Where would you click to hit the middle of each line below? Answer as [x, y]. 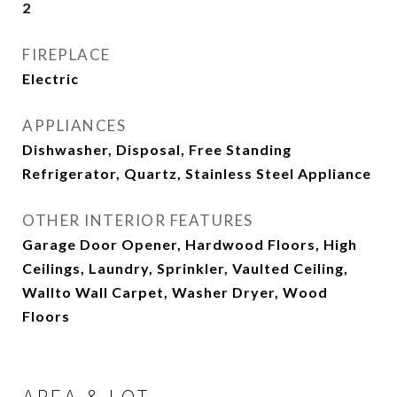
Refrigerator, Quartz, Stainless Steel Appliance [197, 173]
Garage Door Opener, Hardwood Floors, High [190, 244]
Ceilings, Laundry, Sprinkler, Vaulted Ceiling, [185, 268]
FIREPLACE [66, 54]
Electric [51, 78]
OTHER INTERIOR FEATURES [138, 220]
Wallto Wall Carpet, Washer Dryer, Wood [175, 292]
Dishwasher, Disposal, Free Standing [157, 149]
